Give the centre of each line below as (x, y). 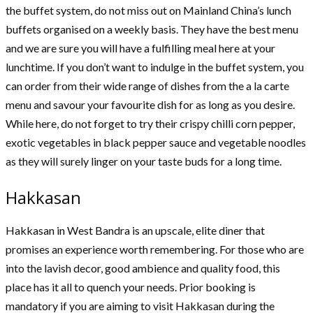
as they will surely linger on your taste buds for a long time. (146, 161)
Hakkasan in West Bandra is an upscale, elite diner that (135, 231)
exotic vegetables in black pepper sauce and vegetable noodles (156, 143)
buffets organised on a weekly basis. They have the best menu (152, 29)
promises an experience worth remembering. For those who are (155, 249)
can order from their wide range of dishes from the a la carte (147, 86)
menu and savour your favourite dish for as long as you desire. (150, 105)
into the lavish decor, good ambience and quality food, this (143, 268)
